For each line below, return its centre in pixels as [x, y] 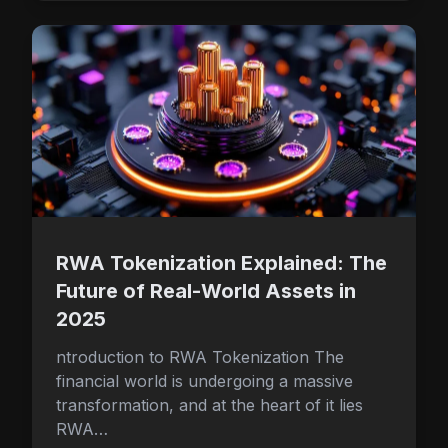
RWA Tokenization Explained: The [221, 263]
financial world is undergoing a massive [204, 381]
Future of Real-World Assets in [206, 291]
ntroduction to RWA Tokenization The [200, 357]
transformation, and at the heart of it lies [209, 405]
